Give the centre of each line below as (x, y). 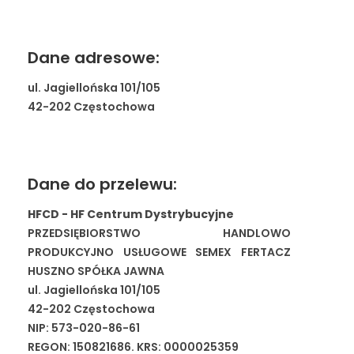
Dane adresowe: (94, 58)
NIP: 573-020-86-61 (84, 328)
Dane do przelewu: (102, 184)
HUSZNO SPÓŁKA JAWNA (96, 271)
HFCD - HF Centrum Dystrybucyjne (131, 214)
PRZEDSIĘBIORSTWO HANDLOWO (160, 233)
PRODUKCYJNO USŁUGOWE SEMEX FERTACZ (160, 252)
